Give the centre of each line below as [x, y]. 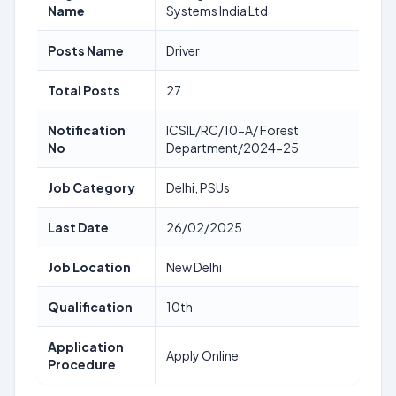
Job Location [89, 267]
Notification [87, 130]
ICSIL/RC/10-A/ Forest [232, 130]
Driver [183, 50]
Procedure [82, 364]
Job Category [91, 187]
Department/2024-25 [232, 148]
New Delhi [194, 267]
